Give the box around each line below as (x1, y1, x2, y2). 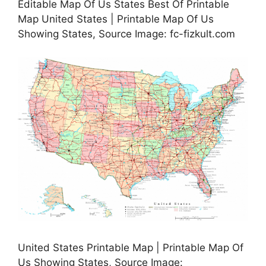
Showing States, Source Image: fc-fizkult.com (18, 28, 235, 40)
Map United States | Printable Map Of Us (18, 13, 214, 26)
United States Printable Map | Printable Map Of (18, 242, 243, 254)
